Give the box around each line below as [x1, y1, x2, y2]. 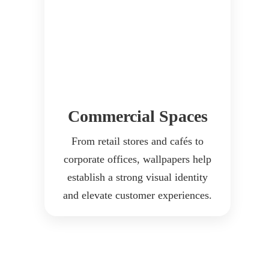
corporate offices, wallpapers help [64, 153, 211, 166]
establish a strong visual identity [67, 171, 208, 184]
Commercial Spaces [67, 107, 208, 126]
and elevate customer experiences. [63, 189, 212, 202]
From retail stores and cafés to [71, 135, 204, 148]
